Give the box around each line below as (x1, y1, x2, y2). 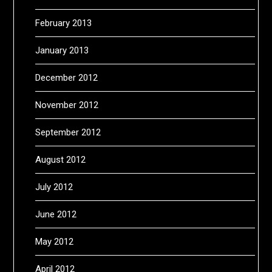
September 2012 (35, 126, 101, 138)
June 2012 (35, 208, 77, 220)
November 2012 (35, 99, 99, 110)
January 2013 (35, 44, 89, 56)
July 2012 (35, 181, 73, 192)
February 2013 (35, 17, 92, 29)
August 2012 (35, 154, 86, 165)
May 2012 (35, 236, 74, 247)
